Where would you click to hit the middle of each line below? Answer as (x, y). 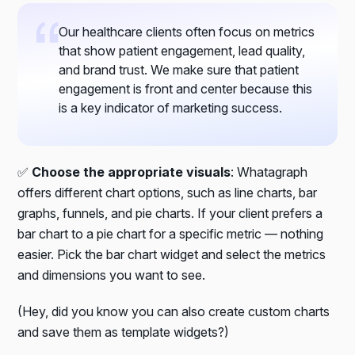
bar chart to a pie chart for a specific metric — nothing (171, 233)
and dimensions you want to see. (112, 275)
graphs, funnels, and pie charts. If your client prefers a (170, 213)
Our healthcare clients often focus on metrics (187, 31)
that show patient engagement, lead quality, (182, 50)
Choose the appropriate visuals (132, 172)
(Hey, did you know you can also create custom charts (174, 311)
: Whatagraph (269, 172)
